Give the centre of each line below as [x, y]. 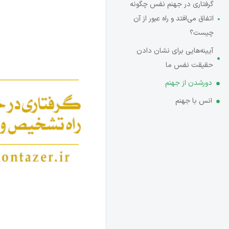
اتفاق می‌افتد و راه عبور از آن [174, 19]
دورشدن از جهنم [189, 83]
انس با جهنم [194, 101]
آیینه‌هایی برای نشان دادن [175, 51]
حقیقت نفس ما [189, 65]
